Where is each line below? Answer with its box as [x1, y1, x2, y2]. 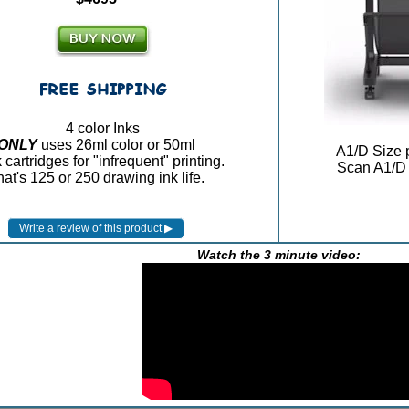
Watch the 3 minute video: [196, 247, 361, 262]
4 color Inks [66, 120, 140, 136]
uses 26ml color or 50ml [37, 136, 195, 152]
